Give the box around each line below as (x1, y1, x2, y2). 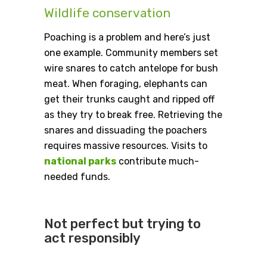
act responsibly (44, 230, 141, 247)
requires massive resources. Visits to (44, 140, 207, 152)
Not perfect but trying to (44, 216, 201, 232)
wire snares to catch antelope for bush (44, 63, 218, 74)
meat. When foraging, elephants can (44, 78, 207, 90)
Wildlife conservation (44, 5, 170, 21)
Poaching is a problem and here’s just (44, 32, 210, 44)
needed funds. (44, 171, 110, 183)
